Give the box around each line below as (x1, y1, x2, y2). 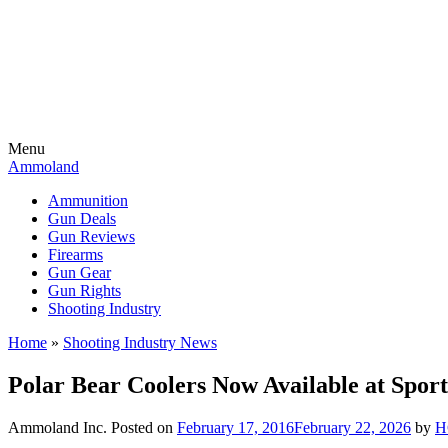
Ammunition (48, 192, 128, 209)
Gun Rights (48, 282, 121, 299)
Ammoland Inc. (8, 418, 107, 436)
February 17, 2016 (177, 418, 294, 436)
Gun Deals (48, 210, 116, 227)
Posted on (111, 418, 177, 436)
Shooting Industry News (63, 334, 217, 351)
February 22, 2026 (294, 418, 411, 436)
